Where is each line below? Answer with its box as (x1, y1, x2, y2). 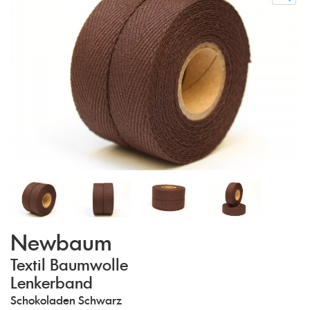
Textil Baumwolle (10, 257, 128, 273)
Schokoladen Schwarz (10, 295, 122, 307)
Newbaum (10, 233, 112, 255)
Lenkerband (10, 275, 93, 291)
